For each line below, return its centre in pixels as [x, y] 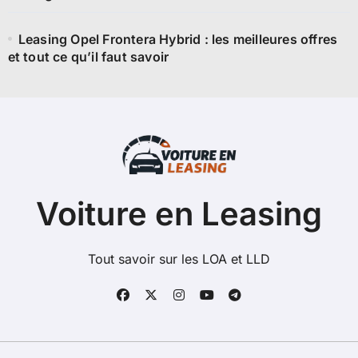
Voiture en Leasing [179, 213]
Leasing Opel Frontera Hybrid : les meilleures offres [178, 40]
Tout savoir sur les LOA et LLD [179, 259]
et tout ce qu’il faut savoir [88, 57]
